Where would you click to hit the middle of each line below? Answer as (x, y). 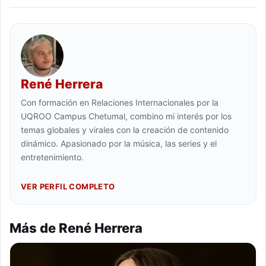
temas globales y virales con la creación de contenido (125, 130)
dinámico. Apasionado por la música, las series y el (119, 144)
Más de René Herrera (76, 228)
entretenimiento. (52, 157)
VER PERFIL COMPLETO (68, 187)
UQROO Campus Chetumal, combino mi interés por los (126, 116)
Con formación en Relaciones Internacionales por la (120, 103)
